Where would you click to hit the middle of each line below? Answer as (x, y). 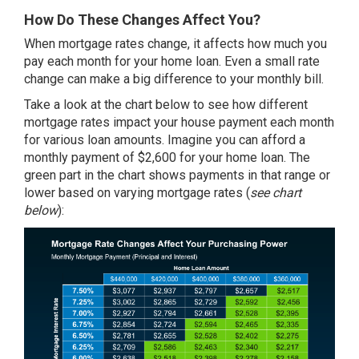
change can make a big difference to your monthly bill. (174, 79)
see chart (276, 193)
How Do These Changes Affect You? (142, 20)
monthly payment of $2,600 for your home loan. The (167, 157)
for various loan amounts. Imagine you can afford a (165, 140)
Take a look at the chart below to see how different (166, 105)
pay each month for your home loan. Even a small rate (172, 61)
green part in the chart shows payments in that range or (177, 175)
